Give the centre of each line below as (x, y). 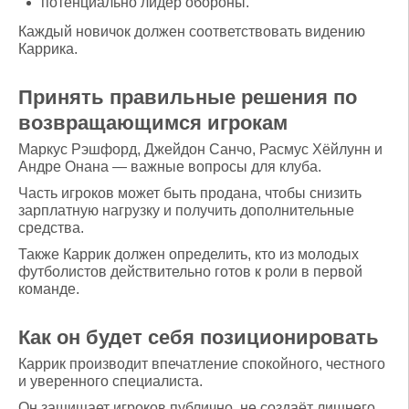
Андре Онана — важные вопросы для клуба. (170, 166)
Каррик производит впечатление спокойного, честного (202, 363)
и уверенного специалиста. (110, 381)
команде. (49, 288)
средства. (51, 227)
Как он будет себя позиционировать (199, 337)
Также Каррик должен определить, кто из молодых (189, 254)
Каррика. (48, 48)
